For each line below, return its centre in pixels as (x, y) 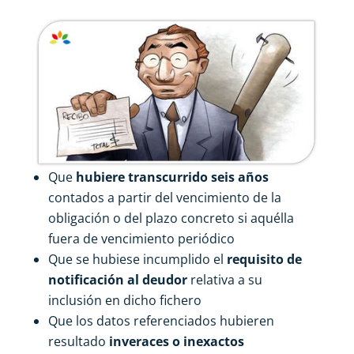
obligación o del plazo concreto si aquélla (171, 218)
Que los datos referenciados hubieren (161, 320)
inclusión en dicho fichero (124, 300)
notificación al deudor (119, 279)
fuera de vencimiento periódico (141, 238)
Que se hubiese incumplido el (137, 259)
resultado (78, 341)
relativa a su (226, 279)
